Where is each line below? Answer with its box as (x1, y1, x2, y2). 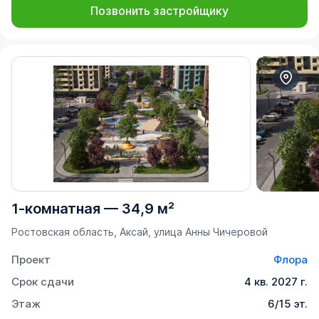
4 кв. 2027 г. (244, 275, 308, 288)
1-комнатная (11, 200, 100, 217)
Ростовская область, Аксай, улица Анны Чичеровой (11, 226, 268, 238)
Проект (11, 253, 51, 266)
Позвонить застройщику (90, 4, 229, 19)
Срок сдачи (11, 275, 74, 288)
